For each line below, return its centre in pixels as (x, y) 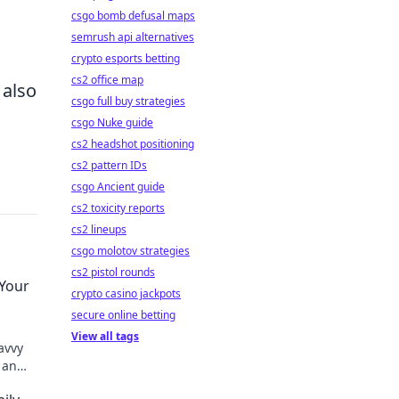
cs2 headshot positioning (133, 144)
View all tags (105, 336)
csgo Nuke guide (112, 122)
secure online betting (123, 315)
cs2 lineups (99, 229)
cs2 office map (107, 80)
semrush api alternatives (133, 37)
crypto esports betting (126, 58)
